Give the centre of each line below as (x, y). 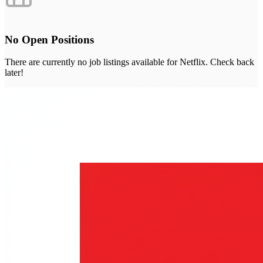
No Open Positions (49, 39)
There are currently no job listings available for (92, 62)
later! (14, 73)
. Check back (230, 62)
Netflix (193, 62)
